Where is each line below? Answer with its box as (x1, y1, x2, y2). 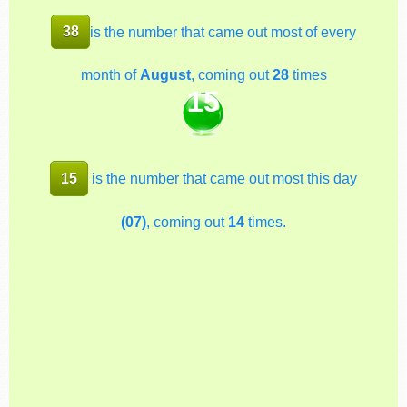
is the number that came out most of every (89, 23, 356, 40)
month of (80, 66, 140, 84)
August (139, 66, 191, 84)
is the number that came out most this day (88, 169, 358, 186)
